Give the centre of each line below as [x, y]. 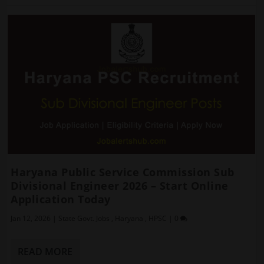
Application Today [61, 199]
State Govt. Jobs [84, 218]
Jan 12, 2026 [31, 218]
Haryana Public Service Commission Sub [123, 172]
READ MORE [45, 251]
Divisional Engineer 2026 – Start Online [120, 185]
